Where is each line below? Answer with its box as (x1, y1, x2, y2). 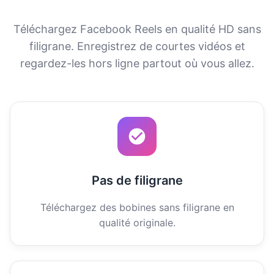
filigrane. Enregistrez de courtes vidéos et (29, 39, 245, 53)
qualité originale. (98, 216, 176, 229)
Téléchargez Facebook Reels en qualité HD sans (13, 22, 261, 35)
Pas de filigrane (91, 172, 183, 188)
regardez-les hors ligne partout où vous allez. (20, 56, 254, 70)
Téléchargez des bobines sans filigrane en (40, 201, 234, 213)
